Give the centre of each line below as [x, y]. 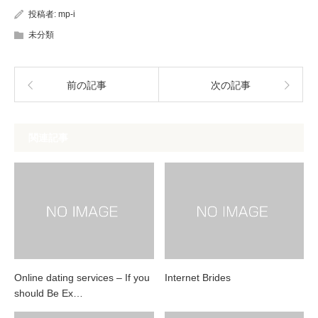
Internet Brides [197, 278]
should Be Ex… [49, 294]
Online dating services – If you [82, 278]
